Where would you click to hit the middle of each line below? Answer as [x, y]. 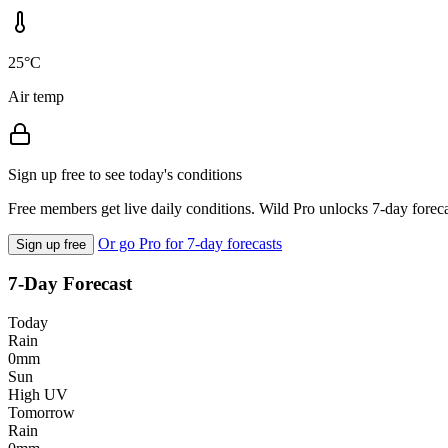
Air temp [36, 96]
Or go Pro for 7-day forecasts [190, 243]
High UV [38, 395]
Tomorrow [41, 413]
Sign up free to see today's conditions [125, 174]
